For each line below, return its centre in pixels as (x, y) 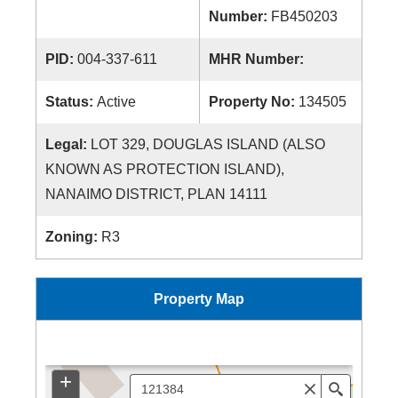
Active (116, 102)
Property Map (199, 299)
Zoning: (73, 237)
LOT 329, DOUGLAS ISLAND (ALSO (208, 144)
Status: (71, 102)
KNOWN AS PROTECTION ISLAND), (165, 169)
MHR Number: (258, 59)
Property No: (254, 102)
